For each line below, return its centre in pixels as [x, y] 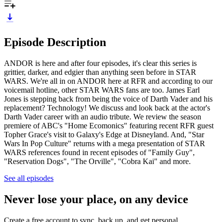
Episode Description [55, 42]
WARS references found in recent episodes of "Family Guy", [99, 152]
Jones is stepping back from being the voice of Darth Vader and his [108, 99]
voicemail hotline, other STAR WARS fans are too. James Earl [102, 90]
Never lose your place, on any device [96, 199]
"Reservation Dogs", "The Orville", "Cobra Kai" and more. [97, 161]
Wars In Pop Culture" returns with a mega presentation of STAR [105, 143]
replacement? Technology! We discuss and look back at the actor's [107, 108]
